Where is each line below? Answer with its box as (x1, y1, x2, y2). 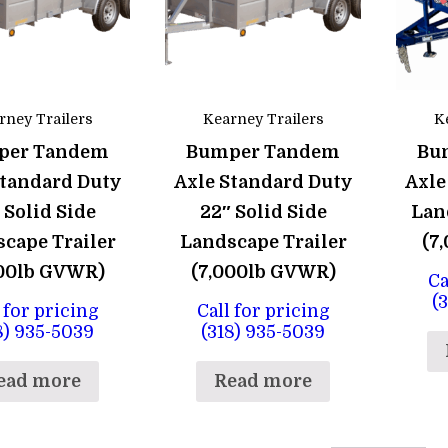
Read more (214, 371, 313, 392)
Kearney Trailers (202, 110, 324, 127)
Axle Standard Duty (173, 171, 353, 192)
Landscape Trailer (179, 231, 347, 252)
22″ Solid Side (199, 201, 327, 222)
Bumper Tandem (186, 141, 341, 162)
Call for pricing (196, 301, 330, 322)
